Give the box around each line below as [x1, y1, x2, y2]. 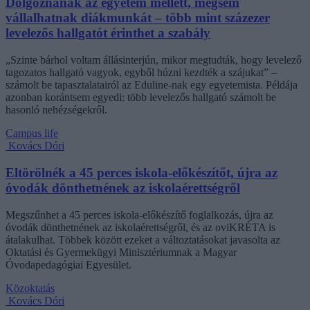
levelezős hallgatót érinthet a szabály [6, 26, 210, 41]
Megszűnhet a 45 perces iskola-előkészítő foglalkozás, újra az [6, 208, 273, 221]
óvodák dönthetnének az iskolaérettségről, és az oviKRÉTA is [6, 221, 275, 233]
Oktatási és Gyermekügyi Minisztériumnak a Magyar [6, 246, 237, 258]
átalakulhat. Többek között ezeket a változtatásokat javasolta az [6, 233, 280, 246]
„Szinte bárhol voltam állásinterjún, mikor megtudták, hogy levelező [6, 54, 302, 66]
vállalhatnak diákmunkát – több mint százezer [6, 10, 270, 26]
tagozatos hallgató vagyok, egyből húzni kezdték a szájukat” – [6, 66, 277, 79]
